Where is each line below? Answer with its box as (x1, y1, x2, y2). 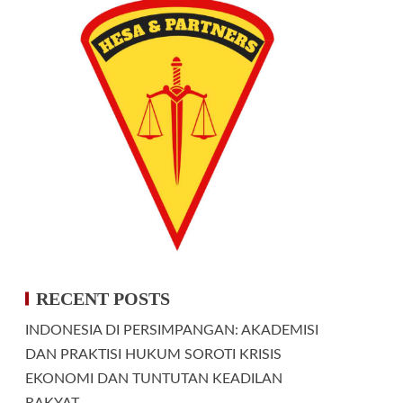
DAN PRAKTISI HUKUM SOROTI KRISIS (25, 346, 282, 362)
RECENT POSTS (36, 288, 170, 309)
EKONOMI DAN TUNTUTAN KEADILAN (25, 371, 282, 386)
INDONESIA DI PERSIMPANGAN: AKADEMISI (25, 322, 318, 337)
